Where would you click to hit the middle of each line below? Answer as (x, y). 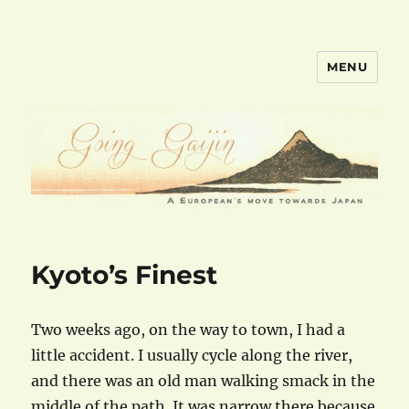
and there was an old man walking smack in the (204, 381)
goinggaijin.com (121, 80)
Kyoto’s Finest (125, 275)
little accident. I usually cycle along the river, (192, 356)
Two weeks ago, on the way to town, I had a (189, 330)
